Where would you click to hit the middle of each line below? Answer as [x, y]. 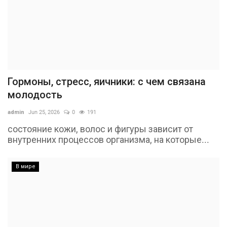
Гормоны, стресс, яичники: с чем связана [107, 82]
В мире [25, 167]
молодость [35, 95]
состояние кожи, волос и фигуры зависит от [100, 129]
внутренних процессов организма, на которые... [108, 140]
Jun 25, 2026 [44, 112]
